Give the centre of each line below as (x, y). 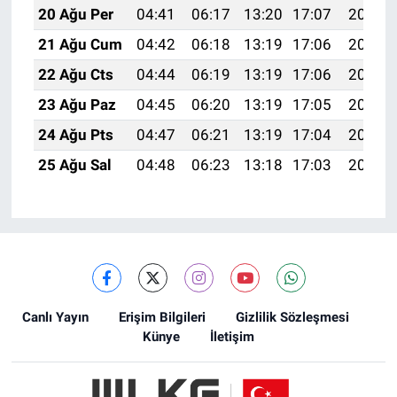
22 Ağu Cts (75, 75)
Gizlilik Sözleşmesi (292, 317)
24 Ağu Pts (75, 135)
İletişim (232, 336)
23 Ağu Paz (77, 105)
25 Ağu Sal (74, 165)
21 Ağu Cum (80, 45)
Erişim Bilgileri (162, 317)
